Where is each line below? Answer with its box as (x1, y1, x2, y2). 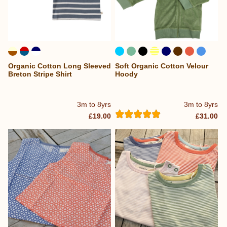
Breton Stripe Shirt (8, 70, 72, 79)
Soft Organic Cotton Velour (115, 62, 209, 70)
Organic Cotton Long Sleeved (8, 62, 111, 70)
